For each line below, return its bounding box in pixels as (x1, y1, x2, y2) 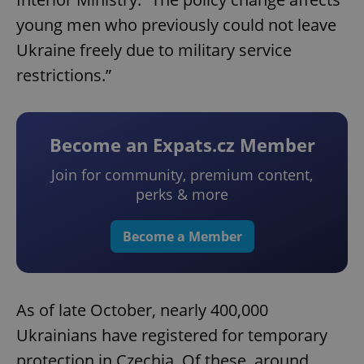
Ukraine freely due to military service (16, 39, 292, 62)
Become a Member (122, 227, 242, 246)
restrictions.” (16, 64, 111, 87)
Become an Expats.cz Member (49, 132, 315, 158)
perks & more (136, 184, 228, 205)
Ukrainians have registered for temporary (16, 324, 327, 347)
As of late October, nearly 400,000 (16, 299, 268, 322)
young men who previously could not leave (16, 14, 336, 37)
